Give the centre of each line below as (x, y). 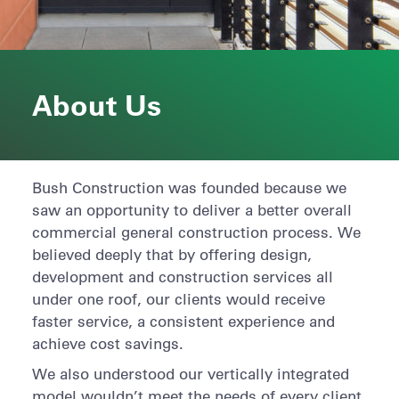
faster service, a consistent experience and (183, 321)
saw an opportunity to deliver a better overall (191, 210)
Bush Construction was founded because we (189, 187)
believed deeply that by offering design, (171, 254)
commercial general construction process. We (196, 232)
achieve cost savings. (107, 343)
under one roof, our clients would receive (178, 299)
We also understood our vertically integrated (190, 374)
